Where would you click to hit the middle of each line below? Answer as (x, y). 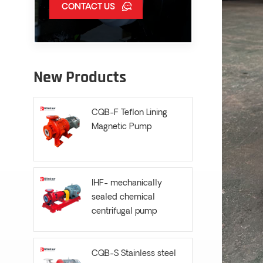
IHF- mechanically (127, 184)
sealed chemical (123, 198)
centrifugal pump (124, 212)
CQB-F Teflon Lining (129, 113)
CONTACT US (88, 8)
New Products (80, 78)
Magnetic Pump (121, 127)
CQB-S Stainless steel (134, 254)
